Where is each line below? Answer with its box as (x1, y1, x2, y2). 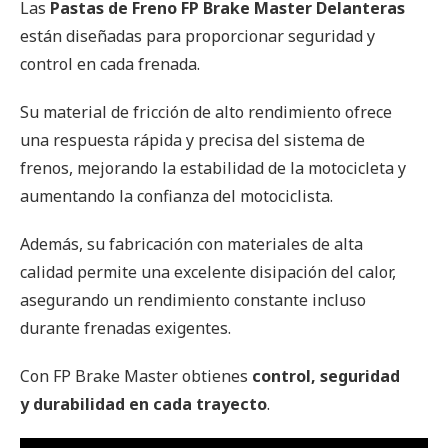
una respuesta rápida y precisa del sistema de (20, 129, 365, 151)
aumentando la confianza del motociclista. (20, 185, 333, 207)
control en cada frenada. (20, 53, 200, 75)
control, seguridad (252, 365, 400, 387)
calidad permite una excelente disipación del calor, (20, 261, 396, 283)
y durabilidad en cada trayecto (20, 393, 267, 415)
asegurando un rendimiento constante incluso (20, 289, 366, 311)
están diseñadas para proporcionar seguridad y (20, 25, 375, 47)
